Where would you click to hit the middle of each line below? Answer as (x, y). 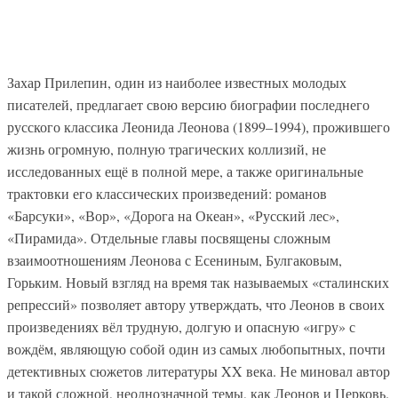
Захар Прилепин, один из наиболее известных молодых (177, 82)
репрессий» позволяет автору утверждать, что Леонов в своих (196, 304)
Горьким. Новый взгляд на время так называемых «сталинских (198, 282)
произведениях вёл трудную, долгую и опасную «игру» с (181, 326)
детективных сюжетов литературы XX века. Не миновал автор (199, 370)
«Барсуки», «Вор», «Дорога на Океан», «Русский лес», (173, 215)
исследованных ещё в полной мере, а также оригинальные (185, 171)
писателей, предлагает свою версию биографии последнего (188, 104)
